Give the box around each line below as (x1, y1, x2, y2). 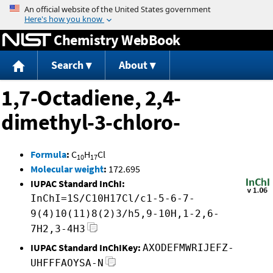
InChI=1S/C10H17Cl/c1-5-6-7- (30, 193, 195, 205)
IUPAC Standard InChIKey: (30, 241, 141, 254)
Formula (30, 148, 66, 161)
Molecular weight (30, 163, 104, 175)
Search (51, 58, 83, 73)
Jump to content (102, 2, 171, 15)
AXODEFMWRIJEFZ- (143, 242, 234, 254)
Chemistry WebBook (54, 30, 180, 49)
